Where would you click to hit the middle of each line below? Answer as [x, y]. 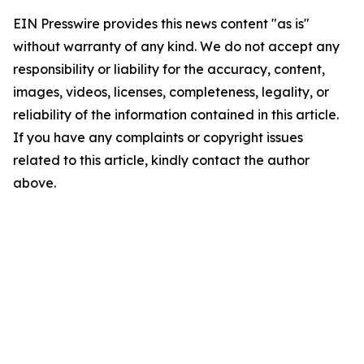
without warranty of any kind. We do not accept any [176, 46]
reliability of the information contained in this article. [176, 115]
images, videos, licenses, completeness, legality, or [171, 92]
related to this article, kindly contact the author [161, 160]
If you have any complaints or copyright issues [158, 137]
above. [35, 183]
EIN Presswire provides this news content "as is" [161, 24]
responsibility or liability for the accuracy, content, [169, 69]
